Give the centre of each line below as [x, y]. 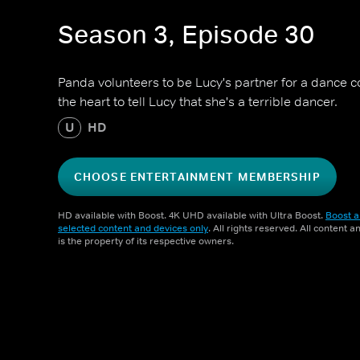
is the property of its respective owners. [146, 241]
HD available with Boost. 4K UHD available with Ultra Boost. [192, 215]
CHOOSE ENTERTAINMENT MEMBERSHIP [197, 177]
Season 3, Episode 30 [186, 35]
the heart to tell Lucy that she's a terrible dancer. [198, 101]
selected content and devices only [133, 228]
